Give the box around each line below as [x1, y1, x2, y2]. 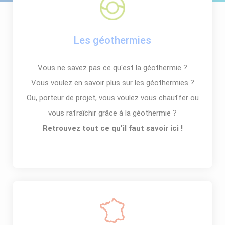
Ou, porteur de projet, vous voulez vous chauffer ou [26, 93, 199, 102]
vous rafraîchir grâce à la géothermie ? [48, 108, 177, 118]
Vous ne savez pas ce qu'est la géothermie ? [38, 63, 187, 72]
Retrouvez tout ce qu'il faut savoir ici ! [42, 123, 183, 133]
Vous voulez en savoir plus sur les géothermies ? [31, 78, 194, 87]
